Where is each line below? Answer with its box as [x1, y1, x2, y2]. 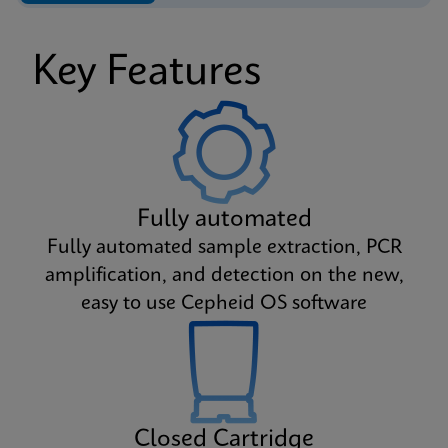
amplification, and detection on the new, [44, 265, 404, 286]
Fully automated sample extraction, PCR [46, 237, 402, 258]
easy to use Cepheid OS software [81, 293, 367, 314]
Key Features [32, 51, 261, 94]
